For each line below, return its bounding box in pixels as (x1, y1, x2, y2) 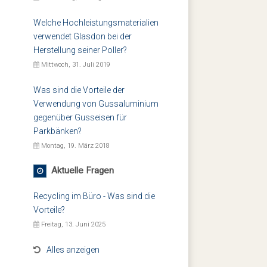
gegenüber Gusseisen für (33, 113, 127, 122)
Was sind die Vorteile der (33, 85, 125, 95)
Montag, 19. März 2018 (39, 142, 110, 150)
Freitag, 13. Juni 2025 (39, 221, 105, 228)
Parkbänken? (33, 126, 82, 136)
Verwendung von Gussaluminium (33, 99, 159, 108)
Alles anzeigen (46, 245, 100, 254)
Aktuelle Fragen (46, 165, 114, 176)
